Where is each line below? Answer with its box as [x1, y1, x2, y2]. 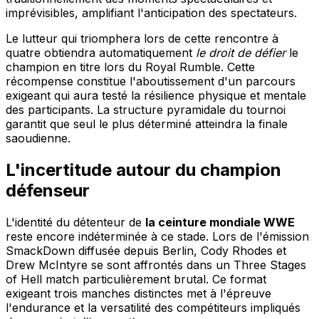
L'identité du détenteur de [6, 215, 145, 230]
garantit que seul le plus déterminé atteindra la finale [6, 117, 288, 132]
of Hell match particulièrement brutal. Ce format [6, 272, 266, 287]
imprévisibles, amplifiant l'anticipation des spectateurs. [6, 6, 297, 21]
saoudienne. [6, 131, 70, 146]
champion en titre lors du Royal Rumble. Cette [6, 60, 255, 75]
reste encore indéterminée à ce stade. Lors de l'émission [6, 229, 309, 244]
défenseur [6, 180, 90, 202]
